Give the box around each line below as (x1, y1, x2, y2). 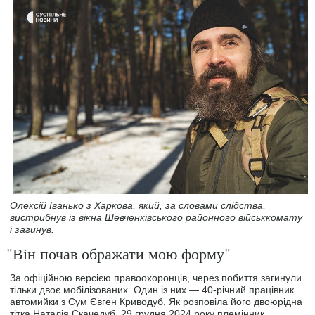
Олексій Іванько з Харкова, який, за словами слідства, (10, 200, 266, 212)
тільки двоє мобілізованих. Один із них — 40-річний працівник (10, 284, 295, 296)
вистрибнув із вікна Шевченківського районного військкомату (10, 212, 303, 224)
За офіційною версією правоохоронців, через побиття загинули (10, 272, 302, 284)
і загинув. (10, 224, 55, 236)
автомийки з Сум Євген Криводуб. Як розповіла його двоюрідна (10, 296, 303, 308)
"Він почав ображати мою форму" (6, 243, 231, 264)
